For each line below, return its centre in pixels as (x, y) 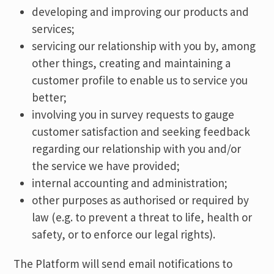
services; (54, 29)
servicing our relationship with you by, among (144, 46)
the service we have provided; (106, 166)
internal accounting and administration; (130, 183)
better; (50, 97)
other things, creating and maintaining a (131, 63)
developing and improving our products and (141, 12)
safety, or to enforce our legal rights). (124, 234)
